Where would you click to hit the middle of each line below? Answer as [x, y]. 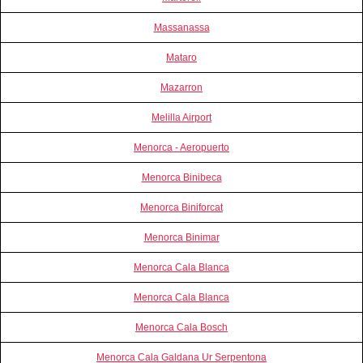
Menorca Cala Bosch [181, 327]
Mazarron [181, 87]
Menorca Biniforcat [181, 207]
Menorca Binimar [181, 237]
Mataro [181, 57]
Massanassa [181, 27]
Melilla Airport [181, 117]
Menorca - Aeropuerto [181, 147]
